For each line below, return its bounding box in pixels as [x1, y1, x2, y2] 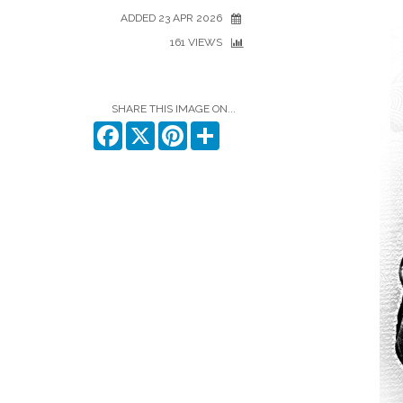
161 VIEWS [170, 36, 222, 49]
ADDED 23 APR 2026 [121, 12, 222, 24]
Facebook [122, 121, 180, 136]
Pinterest [187, 121, 237, 136]
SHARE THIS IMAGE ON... [112, 103, 236, 115]
